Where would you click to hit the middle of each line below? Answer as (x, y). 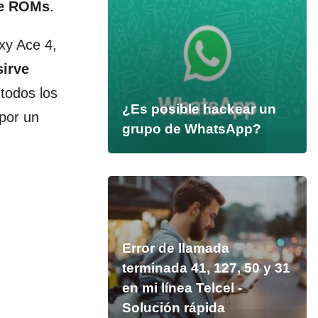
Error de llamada (175, 248)
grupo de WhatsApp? (191, 129)
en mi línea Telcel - (182, 288)
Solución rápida (173, 308)
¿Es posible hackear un (199, 109)
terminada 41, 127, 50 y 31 (206, 268)
